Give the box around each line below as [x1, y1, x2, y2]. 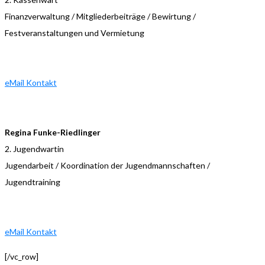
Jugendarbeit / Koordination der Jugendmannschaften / [5, 160, 210, 170]
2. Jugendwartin [5, 143, 64, 154]
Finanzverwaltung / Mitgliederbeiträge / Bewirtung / [5, 11, 196, 21]
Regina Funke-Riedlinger [5, 127, 101, 137]
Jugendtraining [5, 176, 60, 187]
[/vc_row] [5, 251, 38, 261]
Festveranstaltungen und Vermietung [5, 27, 144, 38]
